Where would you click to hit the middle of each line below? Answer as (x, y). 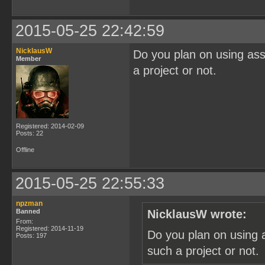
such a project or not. (203, 251)
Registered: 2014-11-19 (50, 228)
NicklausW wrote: (197, 214)
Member (28, 59)
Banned (28, 211)
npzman (29, 203)
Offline (25, 150)
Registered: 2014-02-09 (50, 126)
